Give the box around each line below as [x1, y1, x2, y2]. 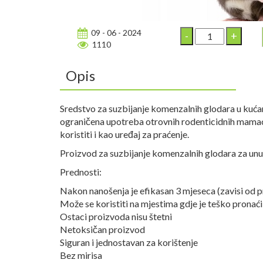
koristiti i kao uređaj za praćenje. [60, 129, 189, 140]
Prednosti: [60, 166, 102, 177]
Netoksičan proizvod [60, 224, 145, 235]
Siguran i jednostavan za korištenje [60, 237, 198, 248]
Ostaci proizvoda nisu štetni [60, 211, 172, 222]
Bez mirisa [60, 249, 102, 261]
